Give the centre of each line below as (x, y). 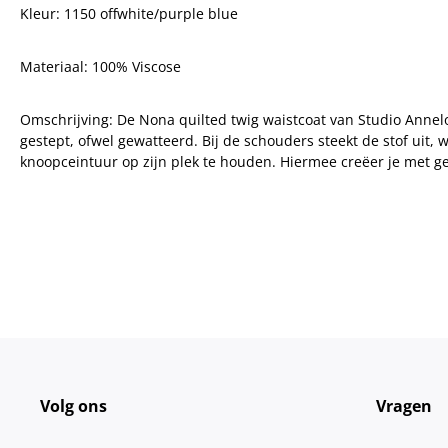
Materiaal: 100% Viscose (100, 66)
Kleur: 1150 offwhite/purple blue (129, 13)
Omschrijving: (68, 119)
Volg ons (73, 406)
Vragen (404, 406)
